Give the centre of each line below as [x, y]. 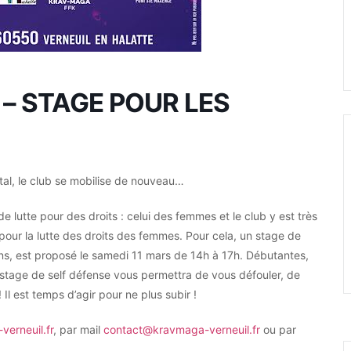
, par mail [78, 329]
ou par [278, 329]
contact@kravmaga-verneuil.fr [182, 329]
